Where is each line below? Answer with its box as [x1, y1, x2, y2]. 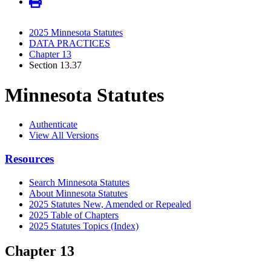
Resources [5, 152, 54, 165]
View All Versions [29, 130, 99, 141]
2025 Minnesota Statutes [29, 27, 123, 38]
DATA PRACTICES [29, 38, 110, 49]
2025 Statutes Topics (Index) [29, 220, 139, 231]
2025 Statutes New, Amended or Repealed [29, 198, 191, 209]
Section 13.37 [29, 60, 82, 71]
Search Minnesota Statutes [29, 177, 129, 188]
